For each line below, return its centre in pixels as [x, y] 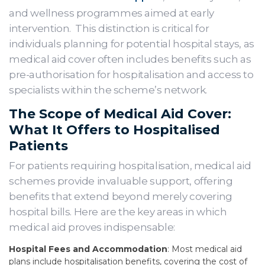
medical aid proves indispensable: [92, 227]
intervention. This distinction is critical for [109, 28]
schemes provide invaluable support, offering [121, 181]
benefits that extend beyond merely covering [121, 196]
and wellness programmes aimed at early [112, 13]
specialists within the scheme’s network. [108, 90]
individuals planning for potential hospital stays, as [132, 44]
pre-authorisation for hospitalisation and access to [131, 75]
